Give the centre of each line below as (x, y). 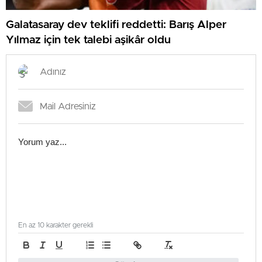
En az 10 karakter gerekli (56, 225)
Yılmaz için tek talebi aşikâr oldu (88, 40)
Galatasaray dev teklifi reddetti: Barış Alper (116, 25)
